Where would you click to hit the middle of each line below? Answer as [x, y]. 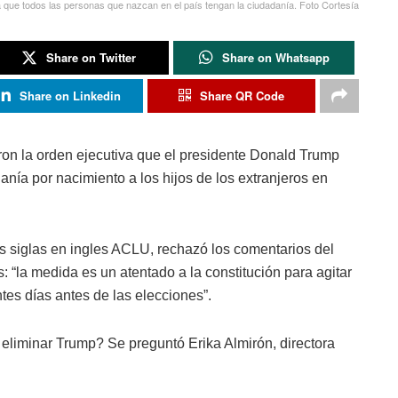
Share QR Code [242, 96]
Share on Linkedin [70, 96]
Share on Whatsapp [275, 58]
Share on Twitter [91, 58]
